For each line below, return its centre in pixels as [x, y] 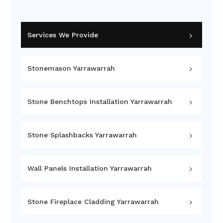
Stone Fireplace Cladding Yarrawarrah [93, 202]
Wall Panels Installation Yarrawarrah [89, 168]
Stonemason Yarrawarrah [71, 68]
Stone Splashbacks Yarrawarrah [82, 135]
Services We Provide [62, 35]
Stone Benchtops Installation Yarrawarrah [100, 102]
